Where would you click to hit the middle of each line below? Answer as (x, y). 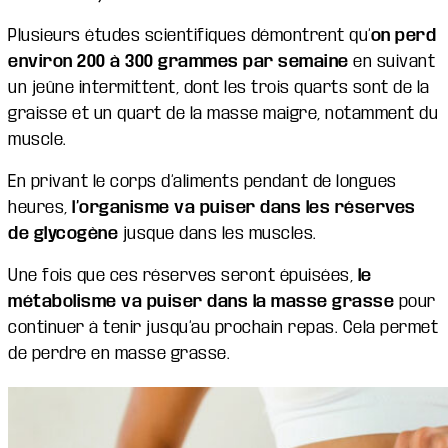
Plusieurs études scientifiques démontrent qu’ (189, 35)
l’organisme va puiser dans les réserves (244, 207)
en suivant (391, 61)
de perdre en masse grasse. (119, 353)
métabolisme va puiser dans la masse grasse (201, 301)
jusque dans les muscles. (217, 233)
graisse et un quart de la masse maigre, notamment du (223, 113)
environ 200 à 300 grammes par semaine (178, 61)
